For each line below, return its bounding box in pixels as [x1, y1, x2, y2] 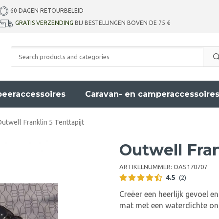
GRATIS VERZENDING [15, 20, 73, 26]
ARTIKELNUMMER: [119, 163, 174, 170]
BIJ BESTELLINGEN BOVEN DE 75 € [73, 20, 173, 26]
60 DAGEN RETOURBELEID [10, 7, 84, 14]
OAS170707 [174, 163, 207, 170]
